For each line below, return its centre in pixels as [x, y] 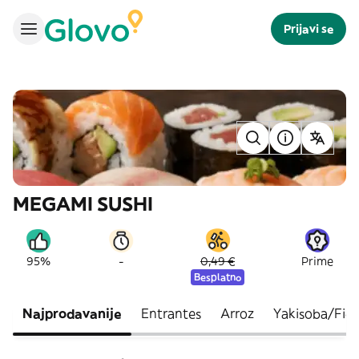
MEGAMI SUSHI [83, 204]
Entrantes [171, 313]
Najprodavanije [72, 313]
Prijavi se [309, 29]
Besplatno [218, 277]
